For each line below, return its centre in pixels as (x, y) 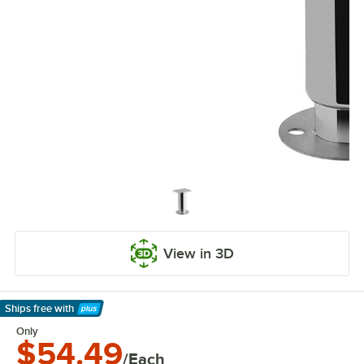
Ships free (28, 308)
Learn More (41, 318)
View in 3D (198, 253)
